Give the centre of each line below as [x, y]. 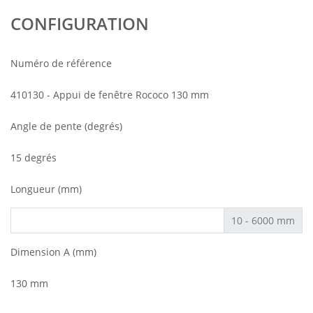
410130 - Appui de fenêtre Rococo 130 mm [110, 94]
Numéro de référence [61, 63]
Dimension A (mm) [53, 252]
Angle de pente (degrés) [66, 126]
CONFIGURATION [80, 23]
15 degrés [34, 157]
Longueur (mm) [46, 189]
